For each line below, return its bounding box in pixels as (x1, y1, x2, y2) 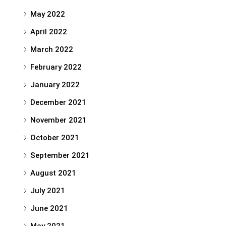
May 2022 (30, 10, 65, 19)
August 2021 (30, 168, 76, 178)
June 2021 (30, 204, 68, 213)
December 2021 (30, 98, 86, 107)
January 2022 (30, 80, 80, 89)
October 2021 (30, 133, 79, 142)
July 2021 (30, 186, 65, 195)
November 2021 (30, 116, 87, 125)
